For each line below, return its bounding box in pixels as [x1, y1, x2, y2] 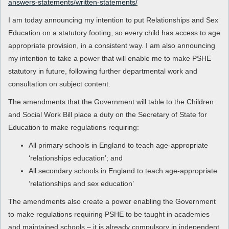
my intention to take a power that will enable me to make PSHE [8, 54, 211, 62]
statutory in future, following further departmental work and [8, 67, 197, 75]
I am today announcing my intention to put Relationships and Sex [8, 16, 218, 24]
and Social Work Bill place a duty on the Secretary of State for [8, 110, 207, 119]
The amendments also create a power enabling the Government [8, 197, 216, 205]
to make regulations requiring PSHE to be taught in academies [8, 210, 210, 218]
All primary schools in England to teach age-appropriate [29, 141, 208, 149]
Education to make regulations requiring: [8, 123, 139, 131]
